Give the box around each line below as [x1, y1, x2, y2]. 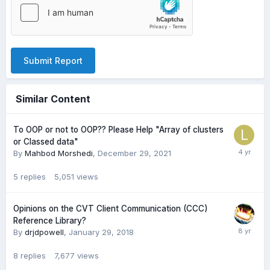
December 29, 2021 [98, 148, 171, 158]
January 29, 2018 [69, 227, 134, 237]
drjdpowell [25, 227, 64, 237]
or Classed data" [13, 137, 78, 146]
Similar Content [16, 93, 90, 105]
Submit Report [24, 55, 83, 66]
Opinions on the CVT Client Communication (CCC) [13, 204, 208, 213]
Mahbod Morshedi [25, 148, 93, 158]
